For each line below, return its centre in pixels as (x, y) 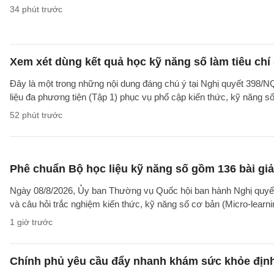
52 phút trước (36, 115)
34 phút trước (36, 9)
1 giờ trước (31, 222)
